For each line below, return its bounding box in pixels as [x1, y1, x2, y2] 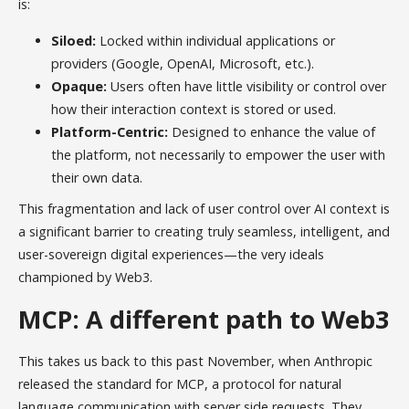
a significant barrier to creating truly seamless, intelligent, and [18, 222, 391, 240]
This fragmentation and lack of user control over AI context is [18, 199, 391, 217]
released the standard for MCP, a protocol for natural [18, 375, 342, 393]
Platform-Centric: [51, 122, 169, 141]
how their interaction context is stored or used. [51, 100, 337, 118]
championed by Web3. [18, 267, 153, 286]
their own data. [51, 168, 143, 186]
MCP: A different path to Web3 [18, 301, 390, 336]
